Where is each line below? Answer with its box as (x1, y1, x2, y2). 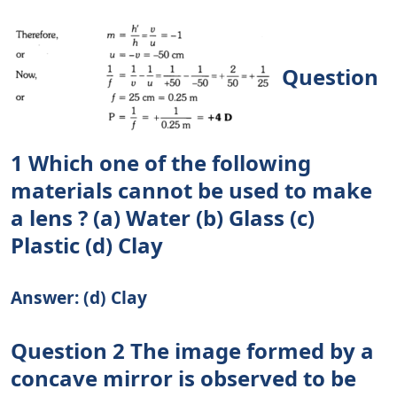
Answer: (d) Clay (11, 285, 147, 310)
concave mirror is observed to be (11, 363, 356, 393)
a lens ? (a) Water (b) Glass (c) (11, 203, 315, 233)
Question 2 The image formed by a (11, 336, 374, 366)
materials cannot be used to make (11, 175, 372, 206)
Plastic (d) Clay (11, 230, 163, 261)
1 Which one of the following (11, 148, 311, 178)
